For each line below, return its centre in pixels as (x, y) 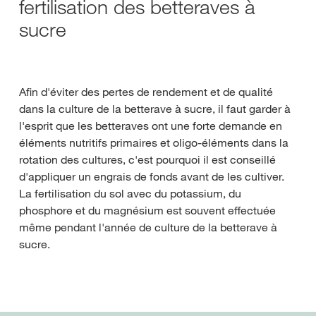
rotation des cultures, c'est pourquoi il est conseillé (147, 159)
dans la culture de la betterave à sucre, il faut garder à (155, 109)
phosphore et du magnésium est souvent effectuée (147, 210)
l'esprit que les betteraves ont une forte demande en (151, 126)
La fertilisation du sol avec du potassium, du (130, 193)
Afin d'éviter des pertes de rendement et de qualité (146, 92)
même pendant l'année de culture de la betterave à (148, 227)
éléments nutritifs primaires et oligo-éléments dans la (154, 142)
